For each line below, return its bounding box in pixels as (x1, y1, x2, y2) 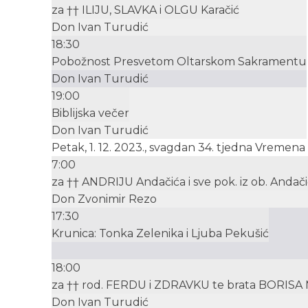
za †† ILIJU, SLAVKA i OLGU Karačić (52, 3, 239, 17)
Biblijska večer (52, 107, 129, 120)
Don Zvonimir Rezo (52, 192, 157, 206)
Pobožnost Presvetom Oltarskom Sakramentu (52, 55, 307, 69)
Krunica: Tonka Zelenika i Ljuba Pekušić (52, 227, 269, 241)
